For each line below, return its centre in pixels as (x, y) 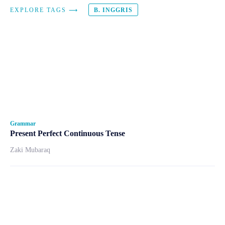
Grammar (23, 124)
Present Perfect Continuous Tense (68, 134)
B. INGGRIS (113, 10)
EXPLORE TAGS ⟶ (44, 10)
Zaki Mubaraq (30, 150)
